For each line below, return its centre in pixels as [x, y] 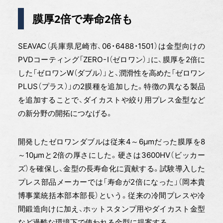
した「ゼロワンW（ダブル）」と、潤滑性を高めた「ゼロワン [111, 73]
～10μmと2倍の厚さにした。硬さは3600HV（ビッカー [111, 155]
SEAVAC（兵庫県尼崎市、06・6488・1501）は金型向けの [111, 46]
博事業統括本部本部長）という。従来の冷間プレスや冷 [111, 196]
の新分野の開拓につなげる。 [65, 113]
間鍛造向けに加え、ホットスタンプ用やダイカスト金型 [111, 209]
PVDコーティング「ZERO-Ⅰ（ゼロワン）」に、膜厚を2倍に [111, 60]
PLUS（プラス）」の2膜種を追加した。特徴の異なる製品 [111, 87]
